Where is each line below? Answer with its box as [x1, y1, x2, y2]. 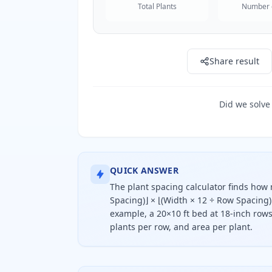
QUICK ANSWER [110, 165, 179, 176]
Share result [209, 55, 259, 67]
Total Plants [137, 1, 177, 12]
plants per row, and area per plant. [110, 221, 253, 233]
